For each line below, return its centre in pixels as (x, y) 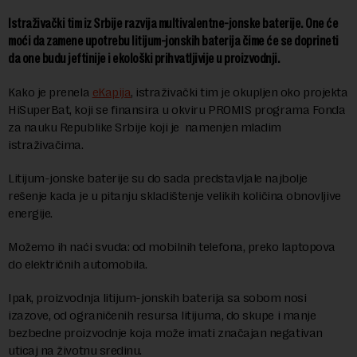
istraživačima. (46, 145)
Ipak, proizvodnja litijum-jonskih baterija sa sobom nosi (157, 298)
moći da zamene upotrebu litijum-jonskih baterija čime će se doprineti (173, 41)
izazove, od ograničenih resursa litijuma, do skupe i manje (162, 316)
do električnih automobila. (78, 265)
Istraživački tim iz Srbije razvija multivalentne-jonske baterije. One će (173, 24)
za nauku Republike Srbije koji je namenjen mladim (145, 127)
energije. (30, 214)
